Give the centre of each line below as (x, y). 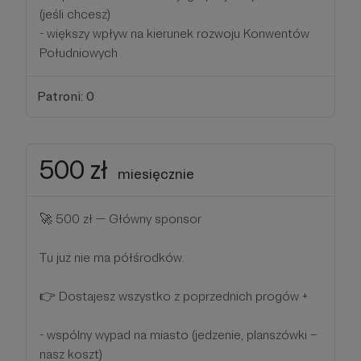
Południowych (79, 53)
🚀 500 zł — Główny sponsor (120, 218)
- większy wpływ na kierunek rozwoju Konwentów (174, 34)
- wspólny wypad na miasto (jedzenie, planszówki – (178, 334)
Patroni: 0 (65, 96)
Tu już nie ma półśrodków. (112, 257)
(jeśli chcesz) (75, 15)
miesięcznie (156, 173)
